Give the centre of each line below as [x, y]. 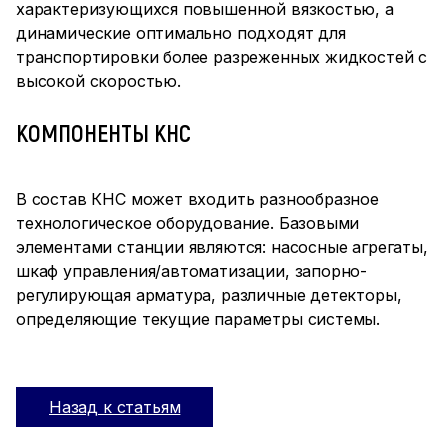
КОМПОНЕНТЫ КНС [103, 132]
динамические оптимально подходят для [181, 33]
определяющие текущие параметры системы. [198, 319]
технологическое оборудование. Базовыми [188, 223]
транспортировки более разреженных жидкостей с [222, 57]
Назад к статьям [115, 407]
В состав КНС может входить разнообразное [197, 199]
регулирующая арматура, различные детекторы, [209, 295]
